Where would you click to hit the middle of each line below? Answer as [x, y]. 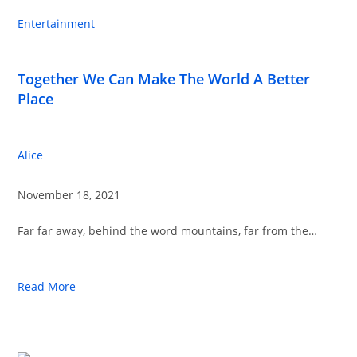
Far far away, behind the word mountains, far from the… [168, 231]
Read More [47, 286]
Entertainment [57, 24]
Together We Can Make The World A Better [164, 79]
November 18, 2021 [69, 195]
